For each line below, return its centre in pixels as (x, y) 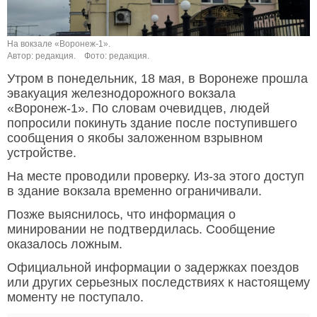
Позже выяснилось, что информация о (121, 215)
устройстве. (42, 153)
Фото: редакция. (117, 56)
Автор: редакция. (41, 56)
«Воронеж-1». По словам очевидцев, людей (138, 109)
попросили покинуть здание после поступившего (152, 123)
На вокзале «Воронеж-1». (59, 44)
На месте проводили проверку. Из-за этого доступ (156, 177)
